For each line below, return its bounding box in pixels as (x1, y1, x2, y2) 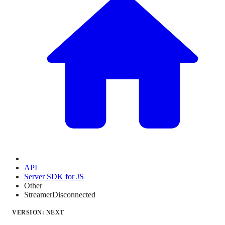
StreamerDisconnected (24, 190, 95, 199)
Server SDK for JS (24, 172, 84, 181)
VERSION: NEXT (12, 209, 64, 216)
